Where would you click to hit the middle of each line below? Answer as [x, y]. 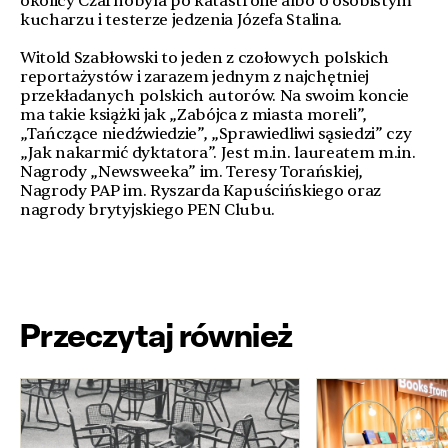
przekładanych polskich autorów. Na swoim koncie [214, 96]
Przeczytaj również [156, 335]
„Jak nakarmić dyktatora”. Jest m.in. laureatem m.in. [218, 153]
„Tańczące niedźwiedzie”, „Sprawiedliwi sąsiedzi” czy [216, 134]
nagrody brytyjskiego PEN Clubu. [148, 210]
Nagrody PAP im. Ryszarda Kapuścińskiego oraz [200, 191]
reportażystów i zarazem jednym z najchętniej [194, 77]
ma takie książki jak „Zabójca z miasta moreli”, [193, 115]
